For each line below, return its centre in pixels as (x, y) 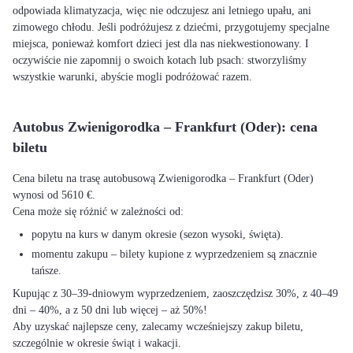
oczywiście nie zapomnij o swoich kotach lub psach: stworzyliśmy (160, 60)
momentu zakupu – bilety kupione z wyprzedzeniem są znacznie (174, 254)
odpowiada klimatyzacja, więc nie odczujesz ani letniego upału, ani (162, 11)
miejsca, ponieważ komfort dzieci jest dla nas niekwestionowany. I (161, 44)
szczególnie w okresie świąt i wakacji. (97, 343)
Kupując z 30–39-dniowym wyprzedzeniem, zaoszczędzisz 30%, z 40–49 (175, 294)
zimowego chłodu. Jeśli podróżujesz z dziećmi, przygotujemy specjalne (171, 27)
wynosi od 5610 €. (54, 195)
